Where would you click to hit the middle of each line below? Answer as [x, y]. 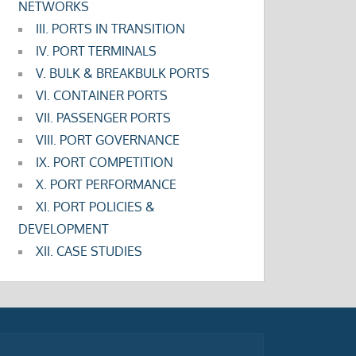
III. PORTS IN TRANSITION [111, 29]
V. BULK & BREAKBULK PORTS [123, 74]
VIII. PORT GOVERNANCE [108, 140]
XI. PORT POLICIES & [96, 207]
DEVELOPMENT [64, 229]
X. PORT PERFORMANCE [106, 185]
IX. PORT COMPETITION [105, 163]
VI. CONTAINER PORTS [102, 96]
